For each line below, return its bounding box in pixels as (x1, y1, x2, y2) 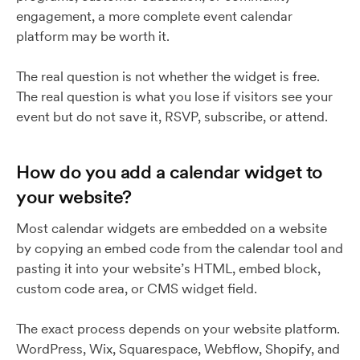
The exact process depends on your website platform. (16, 320, 340, 337)
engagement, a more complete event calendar (16, 7, 292, 25)
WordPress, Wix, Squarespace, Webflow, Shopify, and (16, 340, 340, 358)
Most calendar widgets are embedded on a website (16, 219, 327, 237)
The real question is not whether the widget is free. (16, 67, 320, 85)
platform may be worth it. (16, 27, 170, 45)
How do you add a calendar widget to (16, 160, 323, 183)
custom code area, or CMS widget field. (16, 280, 257, 297)
